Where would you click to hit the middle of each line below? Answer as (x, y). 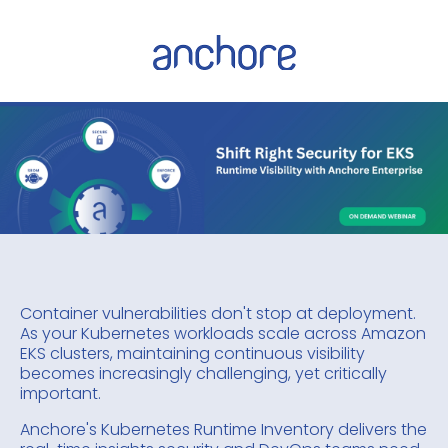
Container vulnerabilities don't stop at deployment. (218, 313)
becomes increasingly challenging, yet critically (203, 373)
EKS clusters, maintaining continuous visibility (192, 353)
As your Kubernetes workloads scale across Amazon (223, 333)
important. (60, 393)
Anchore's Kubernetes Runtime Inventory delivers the (223, 429)
